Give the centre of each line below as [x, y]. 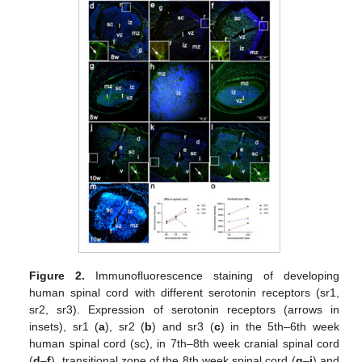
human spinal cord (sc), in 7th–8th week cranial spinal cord [184, 343]
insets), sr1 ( [64, 326]
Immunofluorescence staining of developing [212, 275]
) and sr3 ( [183, 326]
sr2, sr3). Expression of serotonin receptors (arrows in [184, 309]
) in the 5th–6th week [280, 326]
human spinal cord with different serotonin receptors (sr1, [184, 292]
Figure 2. [57, 275]
